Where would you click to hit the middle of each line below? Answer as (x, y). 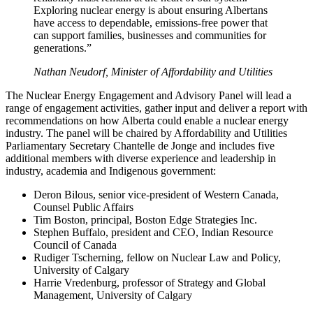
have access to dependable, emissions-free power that (151, 22)
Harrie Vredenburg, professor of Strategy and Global (150, 282)
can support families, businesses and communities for (150, 35)
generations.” (63, 48)
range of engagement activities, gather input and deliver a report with (156, 108)
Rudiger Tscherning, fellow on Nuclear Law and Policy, (157, 257)
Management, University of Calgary (113, 295)
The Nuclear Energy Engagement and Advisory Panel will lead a (148, 95)
